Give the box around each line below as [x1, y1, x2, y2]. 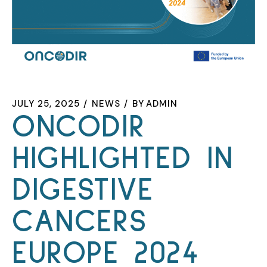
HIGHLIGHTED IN [12, 142, 234, 175]
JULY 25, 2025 [12, 97, 80, 110]
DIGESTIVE [12, 174, 154, 206]
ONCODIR [12, 111, 145, 143]
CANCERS [12, 206, 147, 238]
